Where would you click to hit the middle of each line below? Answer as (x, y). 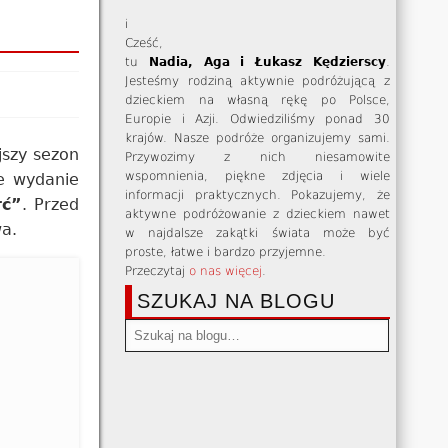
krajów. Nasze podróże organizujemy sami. (257, 138)
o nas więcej (226, 271)
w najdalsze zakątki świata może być (257, 233)
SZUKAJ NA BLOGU (236, 301)
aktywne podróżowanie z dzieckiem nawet (257, 214)
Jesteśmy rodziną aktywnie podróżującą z (257, 81)
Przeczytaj (157, 271)
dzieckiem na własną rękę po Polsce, (257, 100)
